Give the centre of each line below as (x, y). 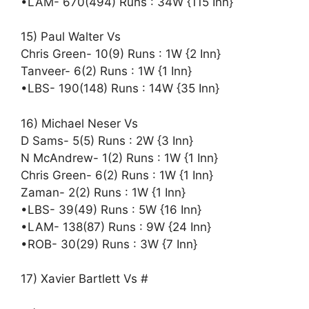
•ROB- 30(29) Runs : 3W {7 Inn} (109, 244)
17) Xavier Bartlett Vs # (84, 279)
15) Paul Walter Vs (71, 37)
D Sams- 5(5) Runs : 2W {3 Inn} (107, 140)
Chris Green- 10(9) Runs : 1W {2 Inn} (121, 54)
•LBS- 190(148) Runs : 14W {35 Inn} (120, 88)
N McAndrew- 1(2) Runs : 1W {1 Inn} (119, 158)
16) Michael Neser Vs (79, 123)
